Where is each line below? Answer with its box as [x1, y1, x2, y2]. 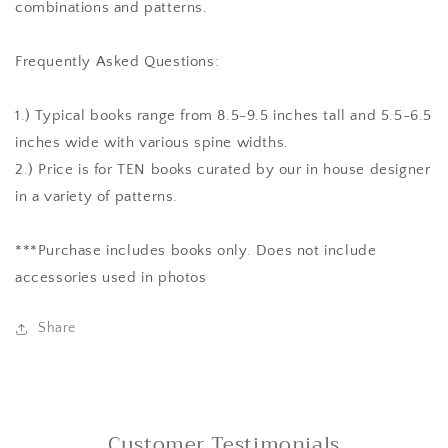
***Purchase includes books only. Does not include [15, 242, 377, 260]
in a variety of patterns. [15, 188, 179, 206]
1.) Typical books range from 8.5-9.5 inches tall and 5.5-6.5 [15, 107, 433, 125]
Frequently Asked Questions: [15, 53, 220, 71]
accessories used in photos [15, 269, 207, 287]
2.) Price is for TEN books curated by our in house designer [15, 161, 431, 179]
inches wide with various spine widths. [15, 134, 294, 152]
